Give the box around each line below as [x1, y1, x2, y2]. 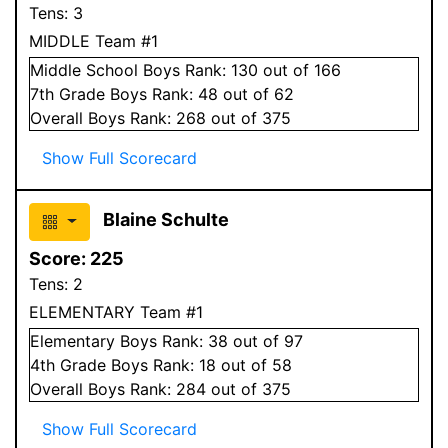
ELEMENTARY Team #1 [29, 301, 203, 322]
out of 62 [218, 83, 294, 104]
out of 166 [258, 59, 341, 80]
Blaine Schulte [102, 208, 229, 230]
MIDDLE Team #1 [29, 30, 158, 51]
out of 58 [216, 354, 292, 375]
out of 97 [228, 330, 303, 351]
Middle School [30, 59, 138, 80]
